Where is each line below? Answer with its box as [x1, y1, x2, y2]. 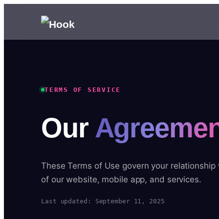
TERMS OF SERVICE [44, 86, 121, 93]
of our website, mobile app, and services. [41, 175, 201, 184]
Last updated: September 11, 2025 [41, 197, 165, 205]
